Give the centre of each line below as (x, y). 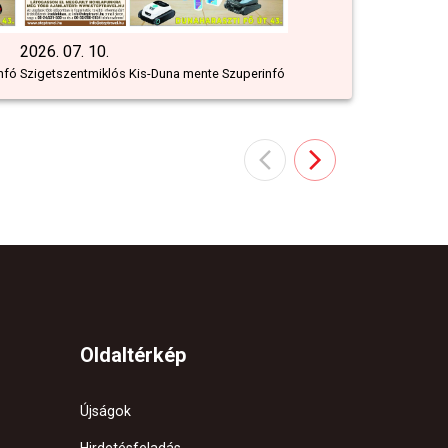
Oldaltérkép (133, 355)
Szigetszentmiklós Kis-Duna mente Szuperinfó (152, 74)
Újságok (105, 411)
